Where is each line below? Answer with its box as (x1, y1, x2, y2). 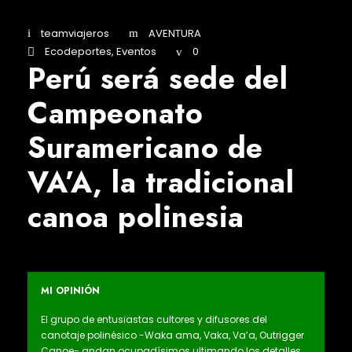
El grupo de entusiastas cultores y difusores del (41, 312, 267, 326)
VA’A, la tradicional (27, 160, 294, 203)
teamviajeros (41, 26, 109, 41)
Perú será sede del (27, 57, 288, 100)
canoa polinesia (27, 195, 244, 238)
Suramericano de (27, 126, 263, 169)
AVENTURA (148, 26, 201, 41)
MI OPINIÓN (41, 283, 100, 298)
